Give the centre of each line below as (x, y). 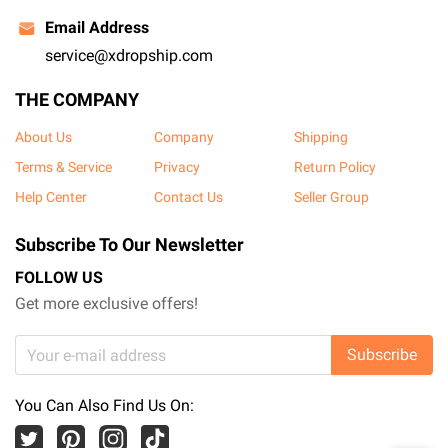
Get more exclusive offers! (106, 303)
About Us (43, 137)
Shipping (320, 137)
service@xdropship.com (129, 55)
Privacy (177, 167)
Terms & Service (63, 167)
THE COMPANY (77, 99)
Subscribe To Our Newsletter (129, 244)
